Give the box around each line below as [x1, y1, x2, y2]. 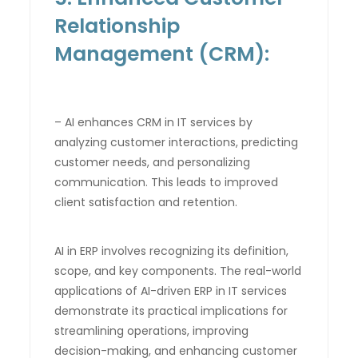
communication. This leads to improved [54, 173, 279, 190]
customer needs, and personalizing [54, 153, 251, 170]
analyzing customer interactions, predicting [54, 133, 299, 150]
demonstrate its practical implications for [54, 302, 288, 319]
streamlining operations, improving [54, 322, 249, 339]
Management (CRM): [54, 39, 270, 68]
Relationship [54, 11, 181, 40]
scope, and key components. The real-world [54, 262, 302, 279]
